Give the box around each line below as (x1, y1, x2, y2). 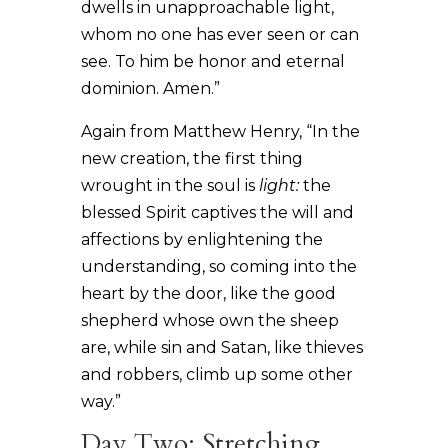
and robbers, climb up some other (80, 364, 353, 384)
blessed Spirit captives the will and (80, 202, 354, 222)
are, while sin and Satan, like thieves (80, 337, 363, 357)
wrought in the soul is (80, 175, 259, 195)
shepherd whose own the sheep (80, 310, 339, 330)
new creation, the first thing (80, 148, 303, 168)
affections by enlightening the (80, 229, 323, 249)
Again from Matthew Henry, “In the (80, 121, 360, 141)
